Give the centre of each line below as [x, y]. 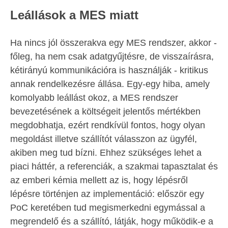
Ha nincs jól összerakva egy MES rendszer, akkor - [113, 43]
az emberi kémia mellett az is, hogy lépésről [99, 180]
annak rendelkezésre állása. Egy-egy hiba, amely [110, 84]
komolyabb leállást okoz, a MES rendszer [94, 98]
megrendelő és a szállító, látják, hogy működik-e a [112, 222]
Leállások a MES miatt [74, 15]
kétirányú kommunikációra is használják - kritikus [109, 70]
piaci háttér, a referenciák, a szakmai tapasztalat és [114, 167]
